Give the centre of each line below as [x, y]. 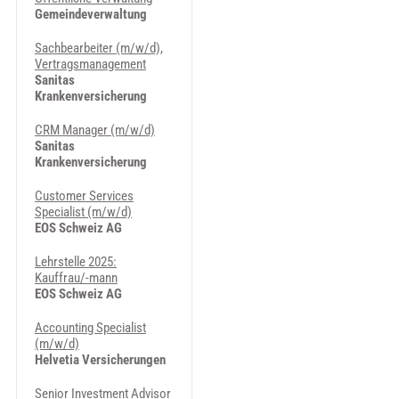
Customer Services [84, 196]
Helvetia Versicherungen [100, 360]
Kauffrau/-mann [76, 278]
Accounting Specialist [90, 328]
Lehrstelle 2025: [75, 262]
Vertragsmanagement [90, 64]
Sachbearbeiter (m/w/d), [98, 48]
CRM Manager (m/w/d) [94, 130]
